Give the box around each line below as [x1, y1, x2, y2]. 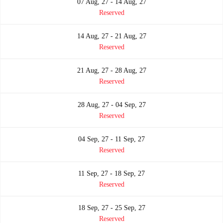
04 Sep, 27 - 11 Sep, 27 [78, 135, 145, 143]
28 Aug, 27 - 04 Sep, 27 [77, 101, 146, 109]
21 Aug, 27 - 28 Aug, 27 [77, 67, 146, 75]
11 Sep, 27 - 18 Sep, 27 [78, 170, 145, 178]
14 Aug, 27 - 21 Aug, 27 [77, 32, 146, 40]
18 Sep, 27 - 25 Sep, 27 [78, 204, 145, 212]
